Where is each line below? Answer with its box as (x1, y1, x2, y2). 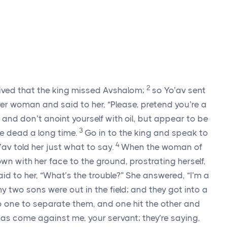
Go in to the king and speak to (85, 128, 208, 138)
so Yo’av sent (152, 85, 206, 95)
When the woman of (121, 142, 202, 152)
